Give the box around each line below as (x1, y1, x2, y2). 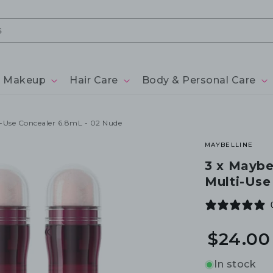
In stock (214, 258, 257, 271)
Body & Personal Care (141, 74, 256, 86)
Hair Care (69, 74, 118, 86)
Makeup (3, 74, 46, 86)
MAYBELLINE (205, 141, 253, 149)
